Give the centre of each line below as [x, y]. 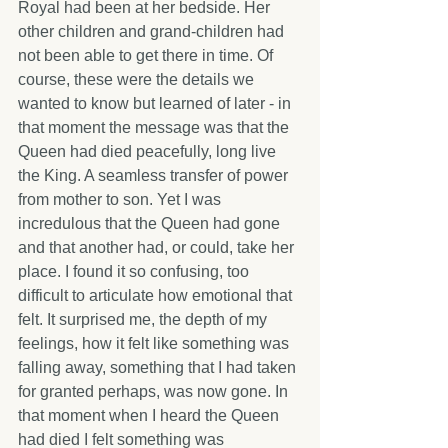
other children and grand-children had [153, 31]
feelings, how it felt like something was [155, 343]
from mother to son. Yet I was [121, 199]
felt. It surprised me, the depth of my [144, 319]
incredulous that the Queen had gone [151, 223]
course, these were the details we [138, 79]
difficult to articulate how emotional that [157, 295]
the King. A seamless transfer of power [155, 175]
